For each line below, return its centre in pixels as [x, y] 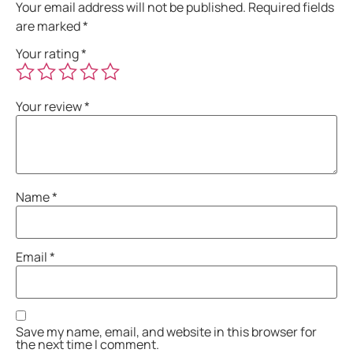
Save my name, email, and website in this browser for [166, 331]
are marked [49, 26]
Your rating [48, 54]
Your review [50, 107]
